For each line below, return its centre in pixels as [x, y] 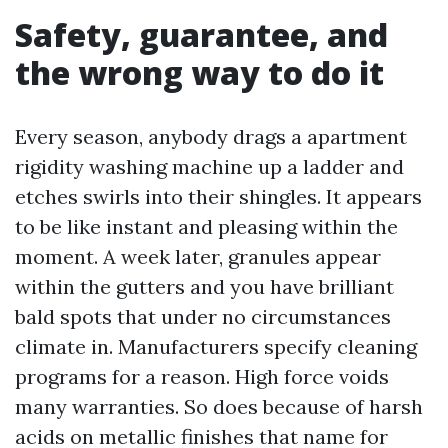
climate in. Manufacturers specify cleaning [216, 346]
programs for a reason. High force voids [202, 376]
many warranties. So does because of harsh [219, 406]
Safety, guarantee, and [201, 34]
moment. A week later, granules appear [198, 256]
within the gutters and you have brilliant [204, 286]
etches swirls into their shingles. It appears [218, 196]
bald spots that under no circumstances [203, 316]
